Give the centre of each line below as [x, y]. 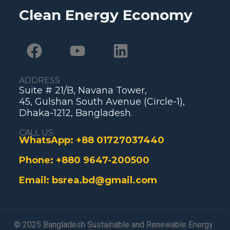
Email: [35, 180]
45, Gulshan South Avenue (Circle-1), [102, 102]
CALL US [36, 133]
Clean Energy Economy [106, 15]
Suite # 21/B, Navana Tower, [83, 91]
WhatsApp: [47, 140]
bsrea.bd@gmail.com [104, 180]
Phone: [37, 160]
